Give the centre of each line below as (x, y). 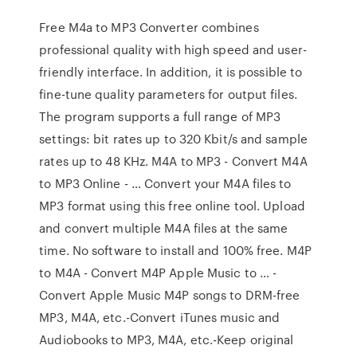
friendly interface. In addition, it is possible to (171, 72)
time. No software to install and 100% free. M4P (175, 250)
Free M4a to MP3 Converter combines (149, 27)
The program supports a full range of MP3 (160, 116)
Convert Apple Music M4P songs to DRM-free (170, 295)
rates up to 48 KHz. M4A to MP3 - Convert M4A (173, 161)
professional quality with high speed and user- (173, 49)
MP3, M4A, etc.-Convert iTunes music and (160, 317)
